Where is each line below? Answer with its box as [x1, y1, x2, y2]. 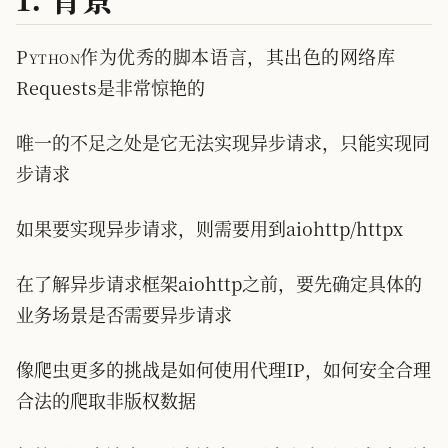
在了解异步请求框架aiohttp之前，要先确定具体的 [16, 270, 422, 296]
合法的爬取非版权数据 [16, 387, 196, 413]
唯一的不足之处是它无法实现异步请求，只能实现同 [16, 129, 430, 155]
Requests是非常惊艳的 [16, 74, 205, 100]
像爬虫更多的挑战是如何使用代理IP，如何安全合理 [16, 356, 431, 382]
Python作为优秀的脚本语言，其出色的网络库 [16, 43, 396, 69]
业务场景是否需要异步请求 [16, 301, 232, 327]
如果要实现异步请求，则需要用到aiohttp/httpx [16, 215, 403, 241]
